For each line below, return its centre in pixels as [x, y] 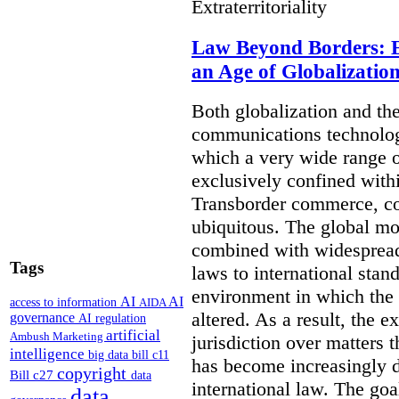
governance [44, 318]
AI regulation [112, 318]
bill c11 [151, 355]
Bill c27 [33, 375]
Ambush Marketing [58, 337]
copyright [94, 374]
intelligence [49, 354]
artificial [133, 335]
